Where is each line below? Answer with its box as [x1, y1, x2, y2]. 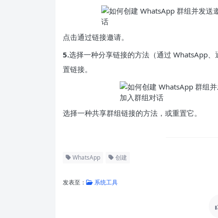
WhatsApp [71, 153, 100, 162]
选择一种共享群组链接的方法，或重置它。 [63, 108, 201, 118]
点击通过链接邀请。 [63, 32, 128, 42]
